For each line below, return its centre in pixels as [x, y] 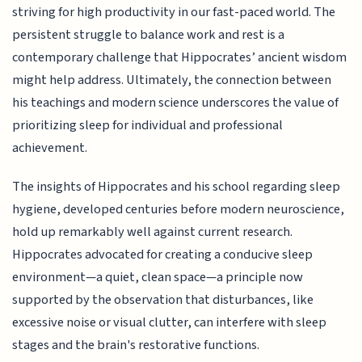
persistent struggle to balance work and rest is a [149, 34]
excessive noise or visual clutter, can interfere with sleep [170, 323]
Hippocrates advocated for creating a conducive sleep [163, 255]
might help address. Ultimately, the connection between [172, 80]
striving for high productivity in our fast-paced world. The [174, 12]
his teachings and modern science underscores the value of [176, 102]
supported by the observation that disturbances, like [163, 300]
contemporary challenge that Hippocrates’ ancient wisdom [180, 57]
